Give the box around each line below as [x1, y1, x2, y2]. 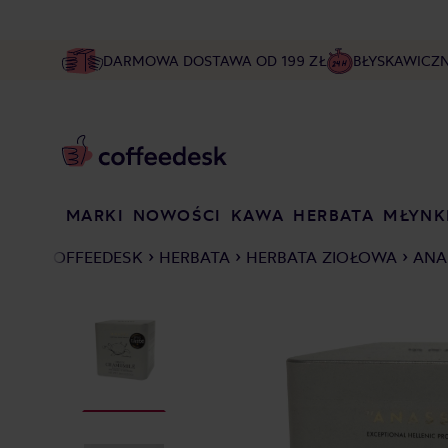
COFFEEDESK [42, 247, 143, 267]
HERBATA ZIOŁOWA [246, 247, 397, 267]
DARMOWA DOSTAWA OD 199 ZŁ [102, 52, 327, 69]
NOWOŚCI [132, 205, 222, 225]
